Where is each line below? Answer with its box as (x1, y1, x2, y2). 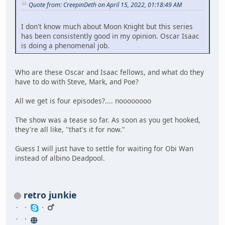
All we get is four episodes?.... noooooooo (15, 96, 151, 106)
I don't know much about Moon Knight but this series (21, 22, 193, 32)
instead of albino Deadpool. (15, 153, 105, 163)
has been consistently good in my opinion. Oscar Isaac (21, 31, 199, 41)
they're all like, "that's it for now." (15, 125, 125, 135)
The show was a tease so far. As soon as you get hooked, (15, 115, 200, 125)
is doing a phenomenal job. (21, 41, 109, 51)
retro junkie (24, 188, 76, 201)
